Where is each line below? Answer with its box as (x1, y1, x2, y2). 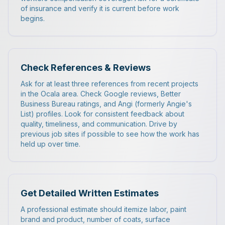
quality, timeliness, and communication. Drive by (21, 120, 177, 128)
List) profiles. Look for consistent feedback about (21, 109, 184, 118)
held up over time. (21, 140, 80, 148)
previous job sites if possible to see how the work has (21, 130, 199, 138)
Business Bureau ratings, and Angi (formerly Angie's (21, 99, 192, 108)
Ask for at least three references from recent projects (21, 79, 198, 88)
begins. (21, 14, 45, 23)
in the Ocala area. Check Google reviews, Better (21, 89, 181, 98)
